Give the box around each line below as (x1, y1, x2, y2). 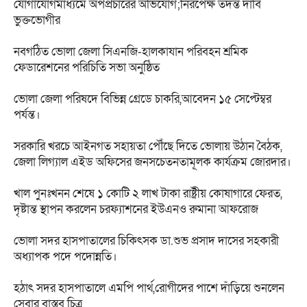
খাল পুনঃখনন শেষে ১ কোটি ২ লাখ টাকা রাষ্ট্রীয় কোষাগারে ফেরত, (14, 186, 282, 201)
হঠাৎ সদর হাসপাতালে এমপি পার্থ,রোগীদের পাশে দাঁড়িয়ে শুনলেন (14, 280, 284, 296)
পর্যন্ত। (14, 107, 40, 123)
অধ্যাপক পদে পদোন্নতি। (14, 249, 117, 265)
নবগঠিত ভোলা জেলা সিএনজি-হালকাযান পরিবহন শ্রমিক (14, 44, 248, 60)
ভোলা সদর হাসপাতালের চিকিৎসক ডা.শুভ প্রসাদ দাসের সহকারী (14, 233, 279, 249)
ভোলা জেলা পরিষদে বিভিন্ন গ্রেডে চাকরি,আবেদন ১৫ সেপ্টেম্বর (14, 91, 271, 107)
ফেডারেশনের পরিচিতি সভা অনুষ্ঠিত (14, 60, 160, 75)
